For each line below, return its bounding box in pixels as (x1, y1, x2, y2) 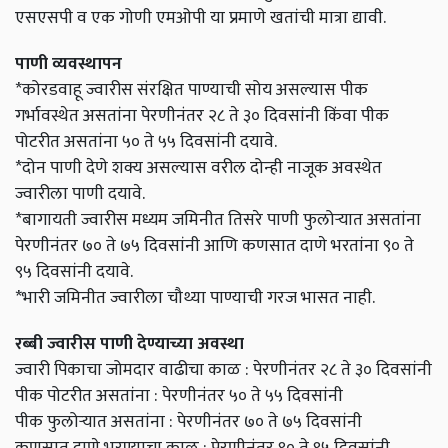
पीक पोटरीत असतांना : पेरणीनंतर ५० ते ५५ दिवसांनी (15, 381, 343, 411)
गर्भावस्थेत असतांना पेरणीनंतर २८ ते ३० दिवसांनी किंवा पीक (15, 101, 389, 131)
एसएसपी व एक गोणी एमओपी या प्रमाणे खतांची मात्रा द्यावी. (15, 3, 386, 33)
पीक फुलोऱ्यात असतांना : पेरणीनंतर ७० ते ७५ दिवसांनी (15, 407, 362, 437)
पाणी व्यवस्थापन (15, 49, 122, 79)
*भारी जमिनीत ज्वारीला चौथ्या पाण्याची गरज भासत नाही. (15, 283, 375, 313)
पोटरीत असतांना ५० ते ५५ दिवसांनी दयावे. (15, 127, 277, 157)
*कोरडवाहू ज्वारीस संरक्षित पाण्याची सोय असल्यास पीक (15, 75, 368, 105)
